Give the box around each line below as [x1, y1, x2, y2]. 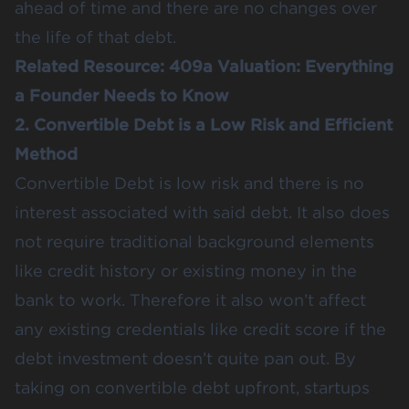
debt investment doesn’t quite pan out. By [15, 348, 356, 368]
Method [15, 143, 78, 163]
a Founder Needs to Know [15, 85, 229, 105]
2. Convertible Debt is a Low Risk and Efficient [15, 114, 393, 134]
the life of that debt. [15, 26, 176, 47]
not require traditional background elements [15, 231, 374, 251]
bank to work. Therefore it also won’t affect [15, 289, 366, 309]
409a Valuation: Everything [169, 56, 393, 76]
